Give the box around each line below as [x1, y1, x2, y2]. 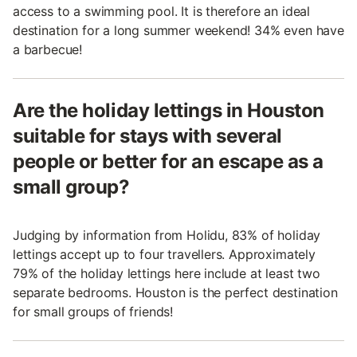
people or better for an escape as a [13, 149, 324, 173]
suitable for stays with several [13, 124, 282, 147]
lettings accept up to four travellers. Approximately [13, 245, 316, 262]
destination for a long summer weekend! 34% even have [13, 22, 344, 38]
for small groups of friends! [13, 303, 174, 320]
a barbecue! [13, 41, 83, 57]
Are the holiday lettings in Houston [13, 98, 325, 122]
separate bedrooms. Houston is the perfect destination [13, 284, 338, 300]
